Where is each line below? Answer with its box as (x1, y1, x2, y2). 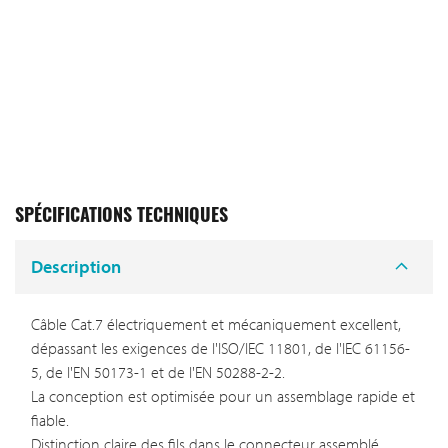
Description (31, 254, 121, 278)
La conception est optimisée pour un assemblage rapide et (31, 386, 415, 407)
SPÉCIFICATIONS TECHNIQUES (15, 207, 228, 227)
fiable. (31, 410, 69, 431)
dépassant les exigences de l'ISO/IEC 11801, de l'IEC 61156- (31, 338, 410, 359)
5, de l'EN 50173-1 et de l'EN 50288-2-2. (31, 362, 285, 383)
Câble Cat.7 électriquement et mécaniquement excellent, (31, 314, 401, 335)
